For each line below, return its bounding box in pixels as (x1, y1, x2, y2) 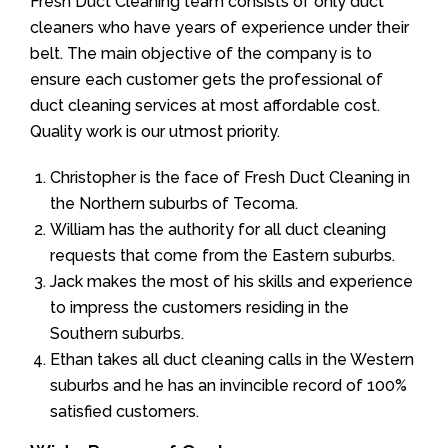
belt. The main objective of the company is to (30, 43, 372, 63)
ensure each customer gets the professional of (30, 69, 383, 89)
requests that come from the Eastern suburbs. (50, 245, 395, 265)
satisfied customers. (50, 401, 199, 421)
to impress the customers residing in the (50, 297, 349, 317)
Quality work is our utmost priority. (30, 121, 280, 141)
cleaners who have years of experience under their (30, 17, 409, 37)
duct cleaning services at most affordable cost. (30, 95, 380, 115)
